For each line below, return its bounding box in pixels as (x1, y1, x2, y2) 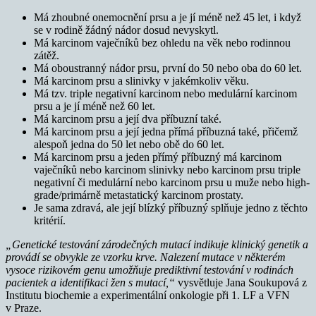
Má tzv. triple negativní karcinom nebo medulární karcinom (34, 87, 297, 99)
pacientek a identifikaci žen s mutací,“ (6, 276, 178, 288)
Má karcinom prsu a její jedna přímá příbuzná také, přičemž (34, 125, 298, 138)
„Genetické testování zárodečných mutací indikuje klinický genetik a (6, 238, 308, 250)
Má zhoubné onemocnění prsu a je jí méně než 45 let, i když (34, 11, 301, 23)
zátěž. (34, 49, 59, 61)
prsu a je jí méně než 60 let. (34, 99, 155, 112)
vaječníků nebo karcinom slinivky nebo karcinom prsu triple (34, 163, 300, 176)
